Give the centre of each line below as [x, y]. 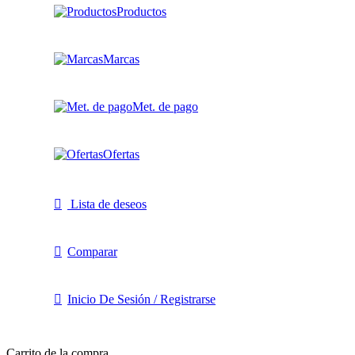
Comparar [92, 252]
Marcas [121, 59]
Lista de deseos [109, 204]
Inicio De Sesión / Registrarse [141, 300]
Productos [141, 12]
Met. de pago [165, 107]
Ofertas [121, 155]
